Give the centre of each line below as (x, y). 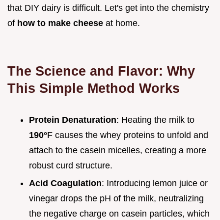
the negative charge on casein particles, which (119, 214)
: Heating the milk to (155, 120)
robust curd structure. (71, 165)
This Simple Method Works (94, 88)
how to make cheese (60, 23)
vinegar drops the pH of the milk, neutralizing (116, 199)
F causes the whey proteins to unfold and (128, 135)
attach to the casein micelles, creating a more (118, 150)
